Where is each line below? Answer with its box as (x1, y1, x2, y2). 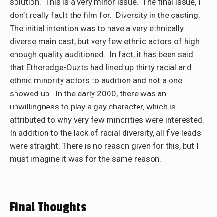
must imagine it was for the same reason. (10, 154, 161, 164)
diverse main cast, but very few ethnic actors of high (10, 36, 200, 46)
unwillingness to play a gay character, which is (10, 101, 176, 111)
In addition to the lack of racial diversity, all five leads (10, 127, 201, 138)
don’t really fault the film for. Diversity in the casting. (10, 10, 202, 20)
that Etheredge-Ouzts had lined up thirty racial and (10, 62, 192, 72)
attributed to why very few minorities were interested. (10, 114, 204, 124)
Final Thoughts (10, 200, 86, 215)
